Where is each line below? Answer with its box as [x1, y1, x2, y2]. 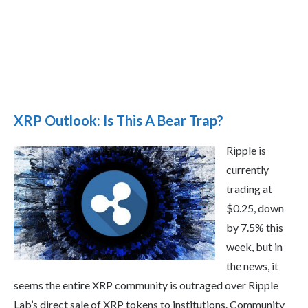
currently [226, 163, 269, 177]
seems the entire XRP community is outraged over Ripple [14, 278, 278, 292]
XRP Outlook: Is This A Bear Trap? [14, 112, 223, 129]
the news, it [226, 259, 278, 273]
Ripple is [226, 144, 266, 157]
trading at [226, 182, 272, 196]
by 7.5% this [226, 221, 283, 234]
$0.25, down [226, 201, 284, 215]
